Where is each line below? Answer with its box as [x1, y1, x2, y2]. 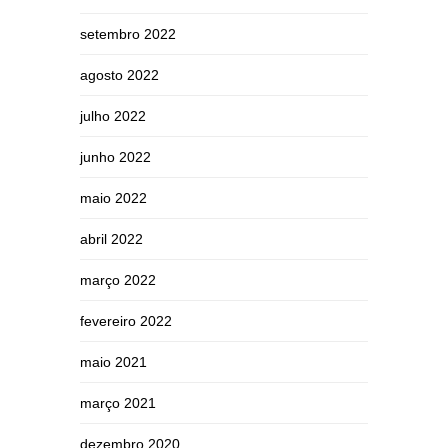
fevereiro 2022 [80, 313, 172, 329]
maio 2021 [80, 354, 147, 370]
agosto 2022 [80, 67, 159, 83]
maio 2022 [80, 190, 147, 206]
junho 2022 [80, 149, 151, 165]
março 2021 [80, 395, 156, 411]
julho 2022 [80, 108, 146, 124]
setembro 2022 [80, 26, 176, 42]
